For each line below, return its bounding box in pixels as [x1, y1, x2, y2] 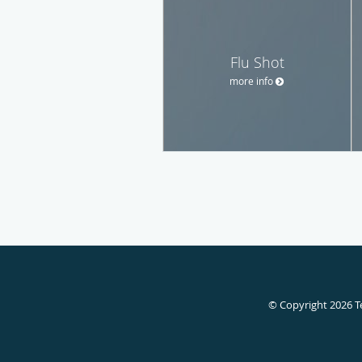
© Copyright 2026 [267, 297, 355, 312]
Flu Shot [229, 52, 284, 72]
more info [229, 74, 273, 87]
